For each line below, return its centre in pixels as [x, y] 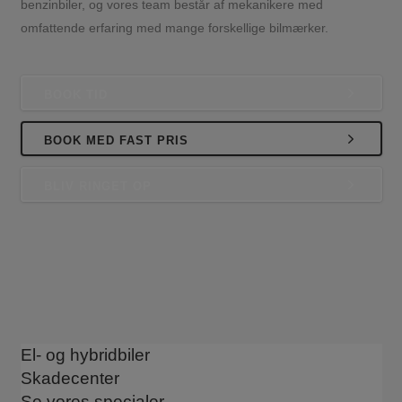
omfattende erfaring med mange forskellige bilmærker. [174, 28]
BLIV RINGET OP [97, 186]
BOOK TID [75, 95]
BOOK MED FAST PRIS [116, 140]
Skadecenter [70, 378]
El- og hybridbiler [85, 355]
